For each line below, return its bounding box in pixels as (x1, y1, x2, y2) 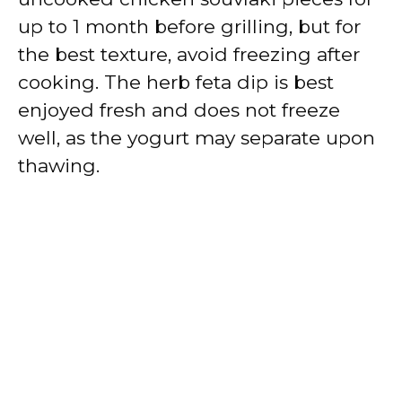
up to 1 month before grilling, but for (18, 14, 361, 38)
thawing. (18, 153, 100, 177)
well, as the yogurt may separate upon (18, 126, 375, 149)
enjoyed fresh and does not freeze (18, 98, 340, 121)
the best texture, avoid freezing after (18, 42, 360, 66)
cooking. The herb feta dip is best (18, 70, 334, 93)
